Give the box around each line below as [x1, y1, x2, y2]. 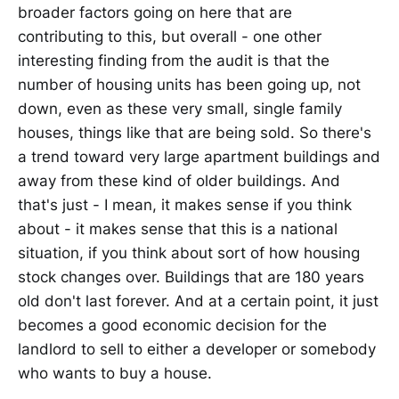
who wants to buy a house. [18, 363, 212, 382]
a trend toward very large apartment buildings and [18, 147, 380, 166]
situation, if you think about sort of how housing [18, 243, 360, 262]
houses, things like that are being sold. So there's [18, 123, 371, 142]
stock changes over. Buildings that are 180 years [18, 267, 364, 286]
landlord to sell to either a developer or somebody [18, 339, 376, 358]
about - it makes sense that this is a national [18, 219, 338, 238]
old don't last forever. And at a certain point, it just [18, 291, 379, 310]
